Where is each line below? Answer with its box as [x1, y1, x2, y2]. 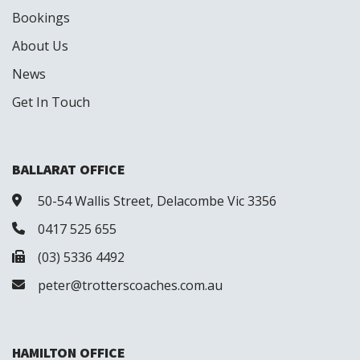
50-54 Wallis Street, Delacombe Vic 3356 [38, 191, 276, 210]
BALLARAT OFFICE [12, 159, 125, 180]
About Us [12, 36, 68, 55]
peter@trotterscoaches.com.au [38, 276, 223, 294]
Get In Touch [12, 92, 90, 111]
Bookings [12, 8, 70, 27]
